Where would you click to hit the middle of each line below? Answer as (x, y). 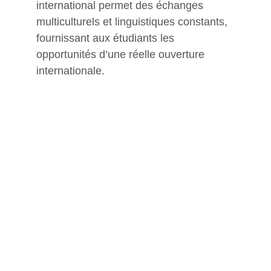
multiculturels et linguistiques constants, (133, 22)
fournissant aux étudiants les (107, 38)
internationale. (70, 71)
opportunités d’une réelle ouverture (122, 54)
